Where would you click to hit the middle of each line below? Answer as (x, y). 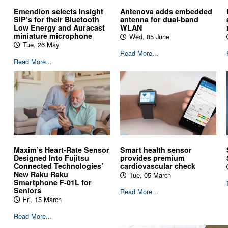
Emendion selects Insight (58, 11)
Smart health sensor (156, 149)
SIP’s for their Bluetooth (56, 20)
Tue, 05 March (150, 175)
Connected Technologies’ (58, 166)
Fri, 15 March (42, 199)
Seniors (27, 190)
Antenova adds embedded (166, 11)
